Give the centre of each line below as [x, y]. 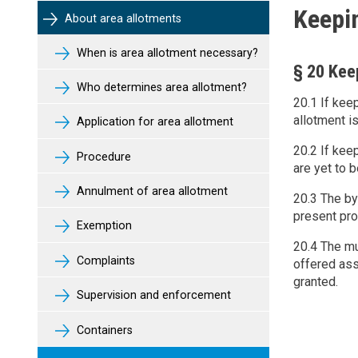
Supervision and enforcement [152, 296]
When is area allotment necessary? [166, 53]
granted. [316, 282]
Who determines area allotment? [160, 87]
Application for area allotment [153, 122]
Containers [103, 330]
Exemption [103, 226]
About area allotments [121, 19]
